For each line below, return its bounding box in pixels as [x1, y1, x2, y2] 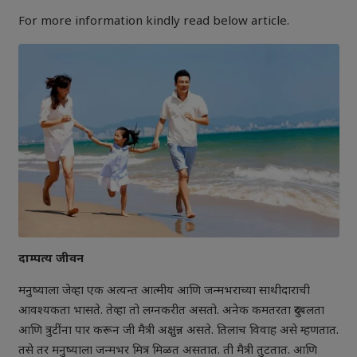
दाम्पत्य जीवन [18, 252, 84, 268]
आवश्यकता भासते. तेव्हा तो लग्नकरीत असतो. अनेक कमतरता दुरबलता [18, 304, 324, 320]
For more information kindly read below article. [18, 14, 289, 29]
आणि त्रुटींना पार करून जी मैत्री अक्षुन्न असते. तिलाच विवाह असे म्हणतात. [18, 324, 339, 339]
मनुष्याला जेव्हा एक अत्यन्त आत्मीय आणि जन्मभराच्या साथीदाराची [18, 284, 310, 300]
